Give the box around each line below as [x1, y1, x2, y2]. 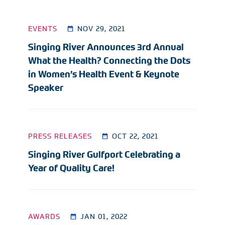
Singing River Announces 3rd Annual [28, 42, 184, 53]
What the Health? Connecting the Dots [28, 55, 190, 66]
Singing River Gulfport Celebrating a [28, 149, 180, 160]
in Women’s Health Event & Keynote [28, 69, 179, 80]
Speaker [28, 82, 63, 93]
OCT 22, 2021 [112, 131, 159, 141]
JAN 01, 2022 [80, 211, 128, 221]
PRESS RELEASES [28, 131, 92, 141]
